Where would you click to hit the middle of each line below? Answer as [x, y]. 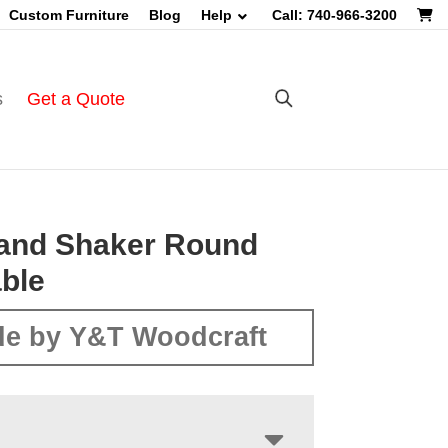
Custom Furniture [69, 15]
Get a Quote [75, 99]
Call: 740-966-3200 [334, 15]
